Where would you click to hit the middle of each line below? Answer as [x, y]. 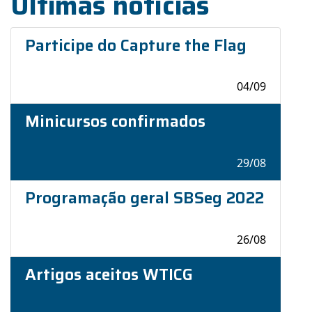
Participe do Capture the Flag [136, 45]
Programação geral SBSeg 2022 [145, 198]
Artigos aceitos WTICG [109, 274]
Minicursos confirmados [115, 121]
